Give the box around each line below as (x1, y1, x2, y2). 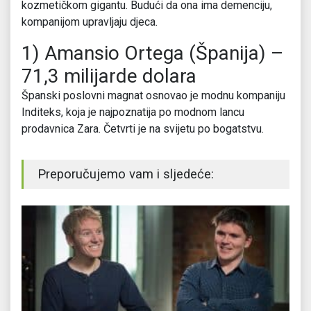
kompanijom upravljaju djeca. (22, 15, 158, 29)
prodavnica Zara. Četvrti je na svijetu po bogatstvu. (22, 122, 264, 136)
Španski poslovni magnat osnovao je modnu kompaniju (22, 89, 285, 103)
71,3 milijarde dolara (22, 65, 196, 88)
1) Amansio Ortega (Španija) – (22, 42, 283, 65)
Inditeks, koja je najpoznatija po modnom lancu (22, 106, 244, 119)
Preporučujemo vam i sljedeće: (37, 167, 214, 183)
